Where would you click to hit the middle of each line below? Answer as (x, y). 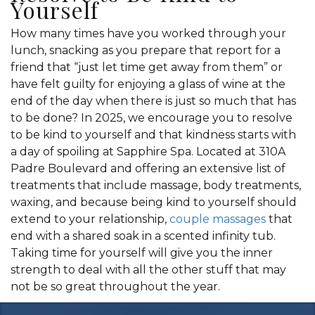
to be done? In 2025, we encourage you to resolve (152, 118)
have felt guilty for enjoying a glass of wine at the (148, 84)
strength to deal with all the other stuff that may (148, 270)
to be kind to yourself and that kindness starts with (153, 135)
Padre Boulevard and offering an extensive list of (148, 168)
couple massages (216, 219)
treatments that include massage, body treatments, (156, 185)
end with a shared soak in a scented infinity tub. (143, 236)
